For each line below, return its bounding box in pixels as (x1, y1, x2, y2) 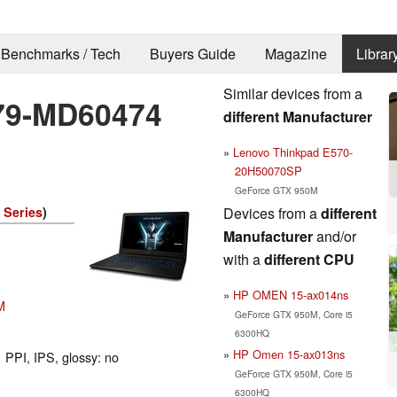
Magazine (264, 43, 327, 65)
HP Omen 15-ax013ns (233, 345, 345, 362)
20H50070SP (234, 161, 302, 179)
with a (223, 248, 264, 269)
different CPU (264, 248, 354, 269)
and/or (313, 225, 356, 246)
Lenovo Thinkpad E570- (233, 143, 353, 160)
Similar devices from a (223, 82, 362, 104)
